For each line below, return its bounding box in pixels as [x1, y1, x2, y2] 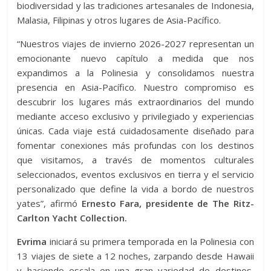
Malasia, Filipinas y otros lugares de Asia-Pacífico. [17, 14, 221, 26]
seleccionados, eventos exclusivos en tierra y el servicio [17, 168, 254, 180]
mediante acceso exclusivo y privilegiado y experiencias [17, 110, 254, 122]
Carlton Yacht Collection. [17, 212, 128, 224]
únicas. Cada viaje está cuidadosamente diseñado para [17, 125, 254, 137]
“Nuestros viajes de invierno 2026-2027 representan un [17, 38, 254, 50]
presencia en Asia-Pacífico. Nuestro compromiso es [17, 81, 254, 93]
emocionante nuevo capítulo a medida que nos [17, 52, 254, 64]
